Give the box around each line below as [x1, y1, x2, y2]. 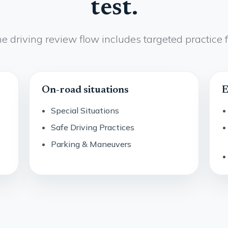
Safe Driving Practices [51, 122, 135, 132]
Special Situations [51, 105, 120, 116]
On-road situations [41, 85, 129, 96]
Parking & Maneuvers [51, 138, 132, 149]
